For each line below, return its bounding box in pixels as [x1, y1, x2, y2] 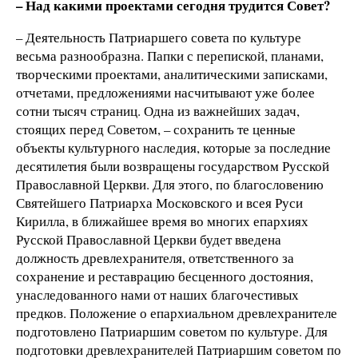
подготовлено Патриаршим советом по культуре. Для [16, 321, 328, 340]
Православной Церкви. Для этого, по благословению [16, 174, 324, 193]
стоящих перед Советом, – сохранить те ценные [16, 119, 296, 138]
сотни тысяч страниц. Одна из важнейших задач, [16, 101, 300, 120]
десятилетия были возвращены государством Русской [16, 156, 329, 175]
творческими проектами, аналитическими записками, [16, 64, 328, 83]
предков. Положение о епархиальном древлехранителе [16, 303, 337, 322]
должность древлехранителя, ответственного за [16, 248, 294, 267]
